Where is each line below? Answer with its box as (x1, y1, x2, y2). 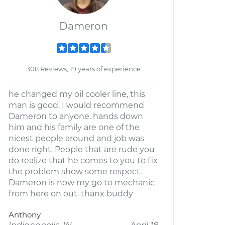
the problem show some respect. (9, 167, 142, 176)
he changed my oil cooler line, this (9, 89, 145, 99)
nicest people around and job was (9, 134, 144, 143)
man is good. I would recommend (9, 100, 144, 110)
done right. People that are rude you (9, 145, 155, 154)
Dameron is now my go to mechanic (9, 178, 155, 187)
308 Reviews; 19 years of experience (26, 65, 141, 73)
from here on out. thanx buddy (9, 189, 133, 198)
